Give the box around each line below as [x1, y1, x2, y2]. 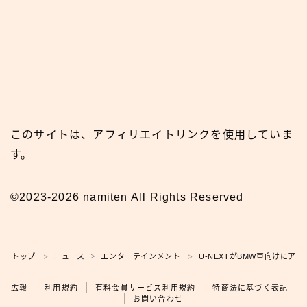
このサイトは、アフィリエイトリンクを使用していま [10, 128, 293, 140]
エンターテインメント [101, 251, 181, 260]
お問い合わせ [132, 294, 184, 303]
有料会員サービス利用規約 [95, 283, 196, 292]
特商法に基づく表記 [212, 283, 288, 292]
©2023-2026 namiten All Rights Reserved [10, 191, 244, 203]
